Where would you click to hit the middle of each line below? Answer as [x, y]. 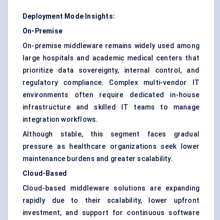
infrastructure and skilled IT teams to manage [111, 107]
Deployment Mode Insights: [69, 16]
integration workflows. [60, 120]
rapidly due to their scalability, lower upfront [111, 201]
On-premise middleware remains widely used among [111, 46]
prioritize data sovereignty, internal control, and [111, 70]
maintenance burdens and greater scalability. [98, 159]
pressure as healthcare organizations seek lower [111, 147]
